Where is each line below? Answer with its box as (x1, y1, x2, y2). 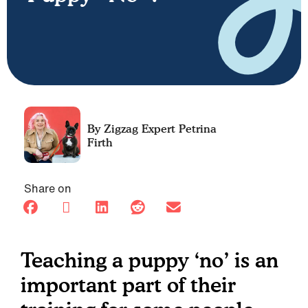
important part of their (21, 272, 236, 297)
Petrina (175, 122, 217, 135)
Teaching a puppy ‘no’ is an (21, 247, 278, 272)
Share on (24, 180, 71, 197)
